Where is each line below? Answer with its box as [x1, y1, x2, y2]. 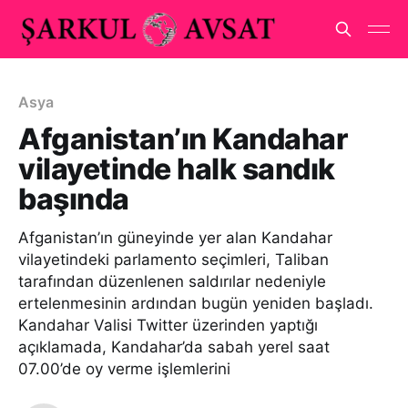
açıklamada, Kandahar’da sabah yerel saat [18, 338, 330, 356]
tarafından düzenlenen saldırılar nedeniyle [18, 272, 326, 291]
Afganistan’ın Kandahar [18, 121, 348, 157]
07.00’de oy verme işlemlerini [18, 360, 230, 378]
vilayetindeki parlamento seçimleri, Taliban [18, 250, 329, 269]
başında [18, 181, 129, 217]
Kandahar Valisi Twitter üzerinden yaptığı [18, 316, 318, 334]
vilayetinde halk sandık [18, 151, 335, 187]
